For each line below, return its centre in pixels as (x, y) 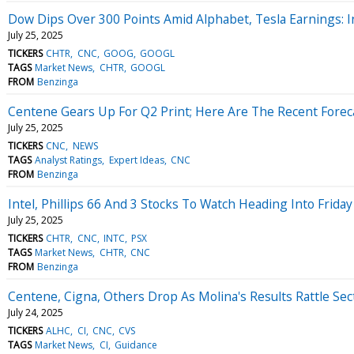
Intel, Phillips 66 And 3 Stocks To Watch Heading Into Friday (180, 203)
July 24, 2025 (36, 312)
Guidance (136, 345)
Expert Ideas (136, 160)
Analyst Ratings (69, 160)
